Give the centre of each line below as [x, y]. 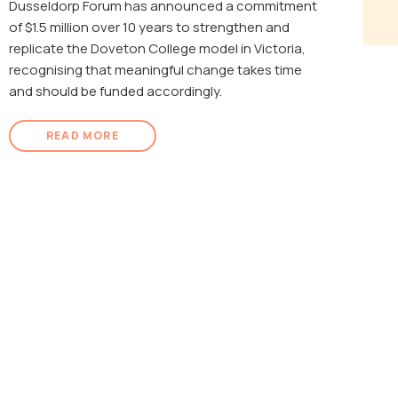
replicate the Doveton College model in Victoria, [157, 49]
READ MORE [83, 136]
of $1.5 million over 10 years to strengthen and [149, 28]
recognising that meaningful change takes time [155, 70]
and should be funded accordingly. [115, 92]
